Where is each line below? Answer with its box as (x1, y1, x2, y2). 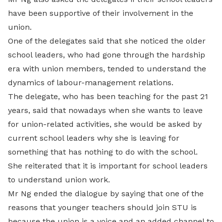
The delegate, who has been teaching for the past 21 (8, 92, 208, 101)
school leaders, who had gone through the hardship (8, 50, 205, 59)
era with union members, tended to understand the (8, 64, 206, 73)
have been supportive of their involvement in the (8, 8, 193, 18)
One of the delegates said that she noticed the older (8, 36, 206, 46)
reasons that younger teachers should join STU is (8, 203, 197, 212)
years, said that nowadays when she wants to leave (8, 106, 203, 115)
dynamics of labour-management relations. (8, 78, 173, 87)
